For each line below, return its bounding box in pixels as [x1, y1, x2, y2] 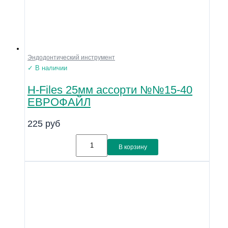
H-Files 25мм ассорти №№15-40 [27, 83, 192, 96]
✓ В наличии [27, 64, 67, 72]
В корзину [119, 143, 147, 151]
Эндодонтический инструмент [27, 54, 115, 62]
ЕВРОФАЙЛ [27, 95, 91, 108]
